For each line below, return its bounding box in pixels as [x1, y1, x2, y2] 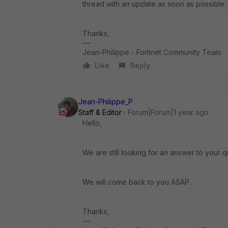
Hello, [82, 119, 102, 127]
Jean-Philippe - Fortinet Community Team [82, 48, 221, 56]
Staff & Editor [78, 108, 122, 117]
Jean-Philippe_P [78, 97, 133, 106]
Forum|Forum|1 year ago [128, 108, 209, 117]
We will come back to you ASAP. [82, 178, 191, 186]
